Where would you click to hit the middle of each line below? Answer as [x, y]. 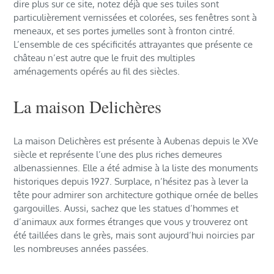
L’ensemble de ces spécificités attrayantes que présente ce [133, 45]
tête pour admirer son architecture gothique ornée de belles [136, 195]
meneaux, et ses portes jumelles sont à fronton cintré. [124, 31]
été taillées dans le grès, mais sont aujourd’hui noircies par [134, 235]
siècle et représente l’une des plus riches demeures [118, 155]
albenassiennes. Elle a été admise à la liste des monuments [136, 168]
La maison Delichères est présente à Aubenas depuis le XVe [136, 141]
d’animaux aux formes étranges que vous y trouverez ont [131, 222]
